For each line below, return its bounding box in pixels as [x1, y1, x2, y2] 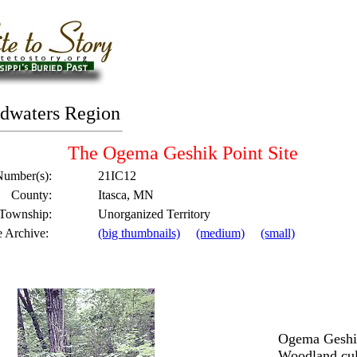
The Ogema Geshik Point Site [67, 143, 331, 163]
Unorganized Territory [98, 207, 210, 221]
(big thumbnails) [98, 226, 180, 240]
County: [11, 188, 52, 202]
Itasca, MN [98, 188, 154, 202]
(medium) [196, 226, 245, 240]
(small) [261, 226, 295, 240]
